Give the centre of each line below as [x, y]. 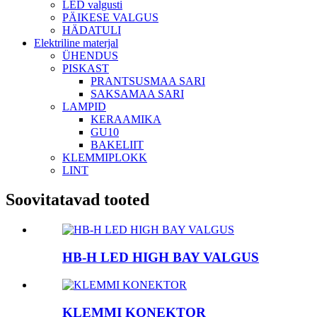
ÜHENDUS [90, 55]
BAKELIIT [117, 144]
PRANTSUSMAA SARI [148, 81]
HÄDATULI [92, 30]
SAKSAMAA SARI [137, 93]
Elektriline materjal [76, 42]
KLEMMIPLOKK [105, 157]
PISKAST [86, 68]
